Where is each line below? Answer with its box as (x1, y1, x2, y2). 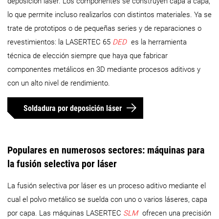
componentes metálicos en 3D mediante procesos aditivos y (7, 65, 200, 74)
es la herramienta (131, 38, 187, 47)
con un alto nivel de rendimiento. (7, 79, 110, 88)
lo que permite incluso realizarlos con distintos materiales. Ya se (7, 10, 212, 20)
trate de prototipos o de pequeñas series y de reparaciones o (7, 24, 201, 33)
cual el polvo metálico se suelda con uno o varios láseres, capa (7, 195, 207, 204)
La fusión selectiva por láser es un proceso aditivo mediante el (7, 181, 206, 190)
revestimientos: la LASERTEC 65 (7, 38, 112, 47)
